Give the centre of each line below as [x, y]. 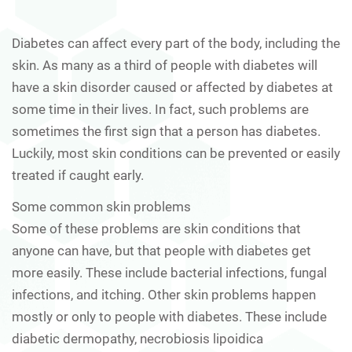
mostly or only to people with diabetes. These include [169, 316]
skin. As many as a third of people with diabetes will [165, 65]
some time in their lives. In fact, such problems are [160, 109]
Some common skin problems [101, 206]
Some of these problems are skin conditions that [156, 228]
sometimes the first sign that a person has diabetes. [166, 131]
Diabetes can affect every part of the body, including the [176, 43]
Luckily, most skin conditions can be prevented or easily [176, 153]
